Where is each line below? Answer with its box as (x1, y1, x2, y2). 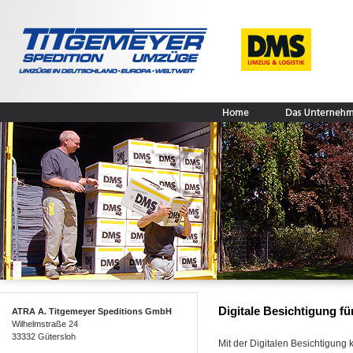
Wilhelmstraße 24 (12, 319, 78, 329)
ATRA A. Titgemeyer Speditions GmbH (12, 307, 172, 316)
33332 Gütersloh (12, 332, 76, 341)
